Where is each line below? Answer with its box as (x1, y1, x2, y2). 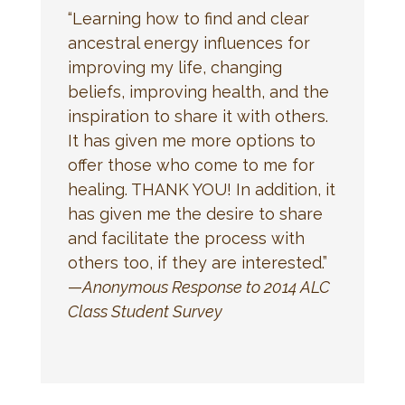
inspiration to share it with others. (67, 107, 328, 127)
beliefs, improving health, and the (67, 82, 329, 102)
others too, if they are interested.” (67, 253, 327, 273)
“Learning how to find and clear (67, 9, 309, 29)
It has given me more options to (67, 131, 316, 151)
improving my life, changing (67, 58, 282, 78)
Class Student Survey (67, 302, 222, 322)
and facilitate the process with (67, 229, 305, 249)
